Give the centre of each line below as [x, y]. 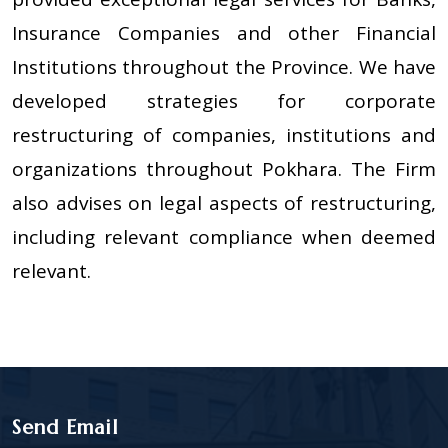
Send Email [65, 428]
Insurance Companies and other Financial [224, 33]
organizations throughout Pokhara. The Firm [224, 169]
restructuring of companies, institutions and [224, 135]
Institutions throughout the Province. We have [224, 67]
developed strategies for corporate [224, 101]
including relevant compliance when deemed [224, 237]
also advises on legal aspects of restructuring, [224, 203]
